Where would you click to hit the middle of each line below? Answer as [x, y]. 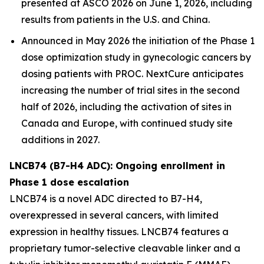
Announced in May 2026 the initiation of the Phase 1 [138, 41]
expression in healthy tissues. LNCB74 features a [119, 232]
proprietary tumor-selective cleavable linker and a [125, 248]
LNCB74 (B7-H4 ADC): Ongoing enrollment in [117, 166]
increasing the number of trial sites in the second [131, 90]
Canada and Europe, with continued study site [127, 123]
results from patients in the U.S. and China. [115, 19]
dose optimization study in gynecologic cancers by [136, 57]
